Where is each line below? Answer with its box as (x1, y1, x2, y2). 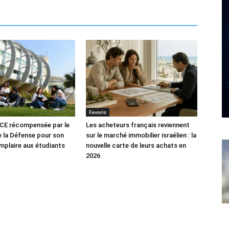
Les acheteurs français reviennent (86, 121, 190, 129)
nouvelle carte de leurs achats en (86, 142, 186, 150)
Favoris (89, 108, 106, 116)
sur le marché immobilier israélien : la (86, 131, 196, 140)
